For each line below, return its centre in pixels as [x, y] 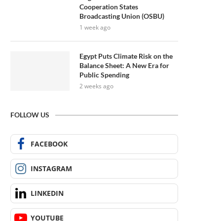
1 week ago [95, 27]
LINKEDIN [47, 193]
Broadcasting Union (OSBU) [122, 16]
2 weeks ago [96, 86]
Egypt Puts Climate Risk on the [126, 56]
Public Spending [104, 75]
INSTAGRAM [51, 168]
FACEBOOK [49, 144]
